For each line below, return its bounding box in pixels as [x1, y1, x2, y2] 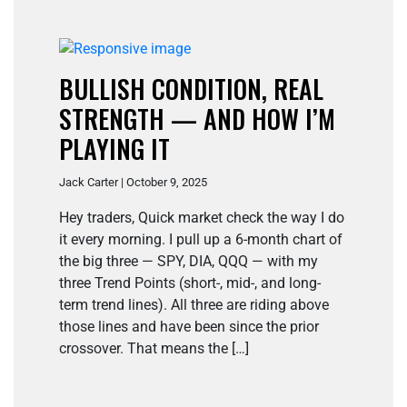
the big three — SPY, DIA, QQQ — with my [59, 253, 318, 271]
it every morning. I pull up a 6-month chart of [59, 231, 342, 249]
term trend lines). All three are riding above [59, 296, 329, 314]
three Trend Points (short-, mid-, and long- [59, 274, 321, 293]
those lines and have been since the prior [59, 318, 319, 336]
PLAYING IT [59, 130, 170, 168]
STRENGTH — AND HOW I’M [59, 100, 335, 138]
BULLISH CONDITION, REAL [59, 70, 323, 108]
